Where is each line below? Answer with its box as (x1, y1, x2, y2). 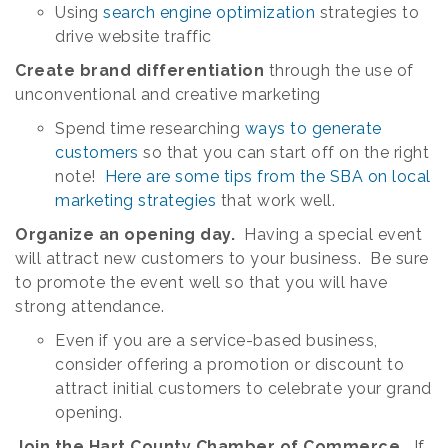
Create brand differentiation (15, 61, 264, 80)
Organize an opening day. (15, 225, 244, 244)
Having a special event (244, 225, 422, 244)
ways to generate (244, 119, 382, 138)
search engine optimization (103, 3, 315, 22)
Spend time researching (55, 119, 245, 138)
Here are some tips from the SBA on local (104, 167, 431, 186)
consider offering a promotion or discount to (55, 355, 404, 374)
